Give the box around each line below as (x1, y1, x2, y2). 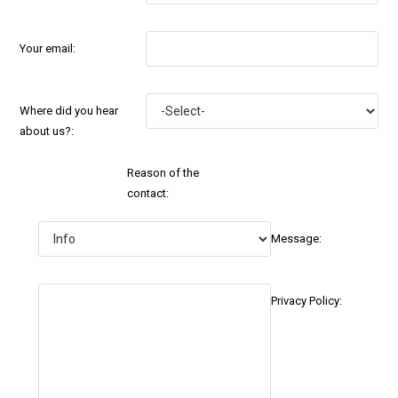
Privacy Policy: (270, 294, 342, 308)
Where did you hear (20, 104, 119, 118)
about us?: (20, 124, 75, 139)
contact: (127, 187, 170, 201)
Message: (270, 232, 322, 246)
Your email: (20, 42, 76, 56)
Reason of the (127, 166, 200, 180)
